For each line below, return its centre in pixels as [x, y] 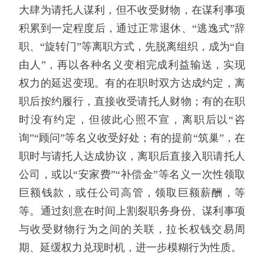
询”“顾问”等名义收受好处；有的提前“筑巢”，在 [132, 138]
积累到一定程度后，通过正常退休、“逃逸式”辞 [132, 29]
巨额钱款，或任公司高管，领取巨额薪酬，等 [132, 193]
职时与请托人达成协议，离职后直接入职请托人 [132, 156]
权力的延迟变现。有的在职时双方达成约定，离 [132, 83]
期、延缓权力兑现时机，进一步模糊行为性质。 [130, 248]
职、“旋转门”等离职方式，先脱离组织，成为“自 [132, 47]
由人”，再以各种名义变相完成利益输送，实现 [132, 65]
